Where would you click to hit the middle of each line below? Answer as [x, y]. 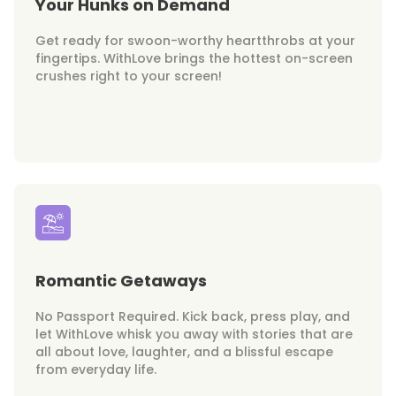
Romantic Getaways [121, 280]
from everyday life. [96, 369]
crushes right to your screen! [129, 76]
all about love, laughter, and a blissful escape [184, 351]
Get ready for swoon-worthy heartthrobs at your [195, 40]
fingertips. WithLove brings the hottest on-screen [194, 58]
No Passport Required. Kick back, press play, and [193, 316]
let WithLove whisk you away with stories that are [194, 334]
